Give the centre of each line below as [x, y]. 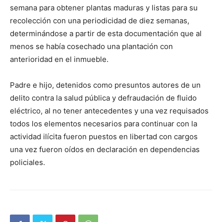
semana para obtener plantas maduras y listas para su [104, 7]
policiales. [28, 162]
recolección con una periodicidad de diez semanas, [100, 20]
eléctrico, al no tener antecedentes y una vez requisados [109, 111]
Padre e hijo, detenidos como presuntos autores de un [105, 85]
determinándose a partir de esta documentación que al [106, 33]
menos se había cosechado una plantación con [91, 46]
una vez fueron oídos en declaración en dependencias [105, 149]
